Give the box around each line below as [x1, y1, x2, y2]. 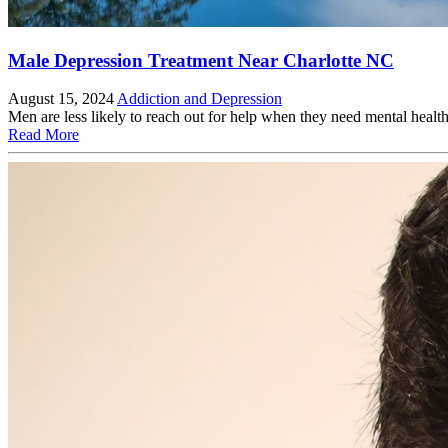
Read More [8, 126, 79, 144]
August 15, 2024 [8, 90, 114, 108]
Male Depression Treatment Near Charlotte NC [8, 49, 394, 71]
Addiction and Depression [117, 90, 282, 108]
